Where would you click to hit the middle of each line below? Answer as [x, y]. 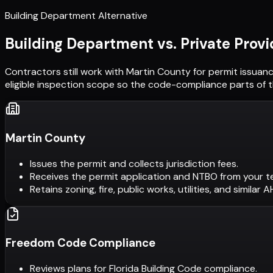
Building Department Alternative [76, 16]
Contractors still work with [66, 72]
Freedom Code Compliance [80, 243]
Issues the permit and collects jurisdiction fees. [134, 163]
